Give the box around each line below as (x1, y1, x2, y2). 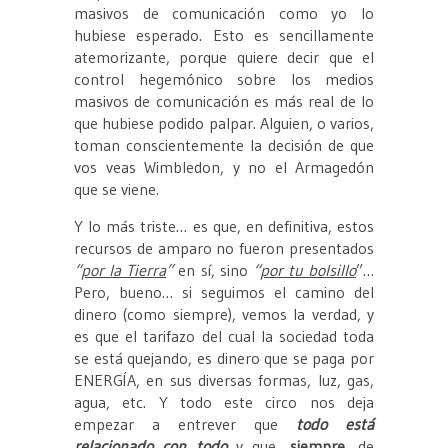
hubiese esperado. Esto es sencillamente (74, 25, 374, 46)
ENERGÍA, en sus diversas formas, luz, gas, (74, 370, 374, 391)
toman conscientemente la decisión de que (74, 135, 374, 156)
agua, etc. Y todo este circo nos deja (74, 392, 374, 413)
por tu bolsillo (259, 260, 356, 281)
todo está (296, 414, 374, 435)
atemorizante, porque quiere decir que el (74, 47, 374, 68)
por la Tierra (81, 260, 167, 281)
